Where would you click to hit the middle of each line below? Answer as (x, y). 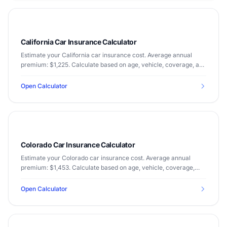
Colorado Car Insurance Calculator (78, 145)
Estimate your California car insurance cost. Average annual (106, 55)
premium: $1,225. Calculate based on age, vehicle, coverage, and (113, 65)
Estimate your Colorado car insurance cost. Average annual (106, 158)
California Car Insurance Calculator (79, 42)
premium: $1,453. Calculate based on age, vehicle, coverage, (108, 167)
